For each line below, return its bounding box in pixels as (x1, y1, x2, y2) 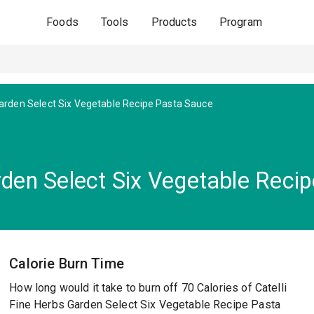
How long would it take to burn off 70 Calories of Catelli (9, 281, 287, 294)
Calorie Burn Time (9, 255, 124, 272)
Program (219, 15, 262, 29)
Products (151, 15, 197, 29)
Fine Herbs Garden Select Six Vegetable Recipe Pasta (9, 298, 280, 311)
